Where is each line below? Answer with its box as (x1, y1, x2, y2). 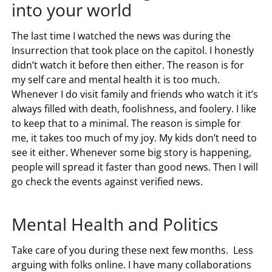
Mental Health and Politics (12, 212, 219, 236)
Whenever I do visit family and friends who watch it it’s (12, 87, 259, 101)
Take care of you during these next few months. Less (12, 243, 254, 257)
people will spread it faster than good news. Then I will (12, 160, 259, 174)
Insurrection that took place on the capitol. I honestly (12, 43, 254, 57)
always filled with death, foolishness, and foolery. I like (12, 101, 257, 115)
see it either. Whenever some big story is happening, (12, 145, 252, 159)
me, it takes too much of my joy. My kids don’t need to (12, 131, 257, 144)
